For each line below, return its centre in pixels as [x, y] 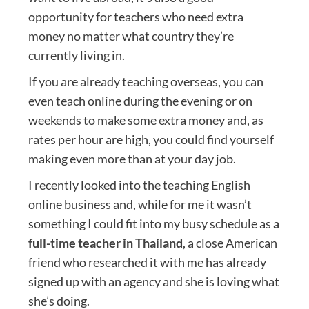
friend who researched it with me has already [147, 262]
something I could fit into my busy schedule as [150, 223]
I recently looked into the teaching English [139, 185]
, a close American [230, 242]
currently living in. [76, 55]
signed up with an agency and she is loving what [153, 281]
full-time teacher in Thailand [105, 242]
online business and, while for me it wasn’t [140, 204]
